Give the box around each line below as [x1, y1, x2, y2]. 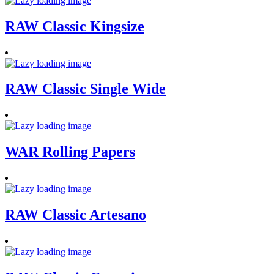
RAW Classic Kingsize [5, 18, 144, 34]
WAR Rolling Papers [5, 144, 135, 160]
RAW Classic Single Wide [5, 81, 166, 97]
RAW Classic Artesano [5, 207, 146, 223]
